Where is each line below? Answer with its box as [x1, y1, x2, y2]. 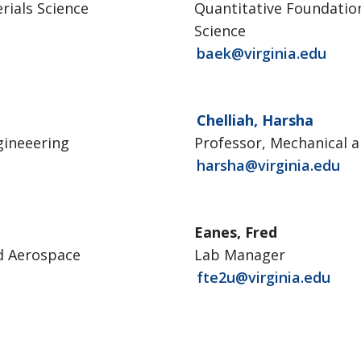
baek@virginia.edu [196, 44, 326, 63]
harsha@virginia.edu [196, 156, 340, 175]
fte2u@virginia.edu [196, 268, 330, 287]
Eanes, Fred [193, 222, 277, 242]
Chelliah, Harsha [196, 110, 313, 130]
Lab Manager [193, 245, 285, 264]
